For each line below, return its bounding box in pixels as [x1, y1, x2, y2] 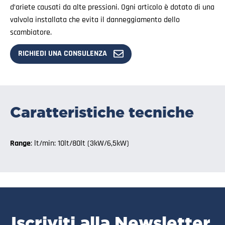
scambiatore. [10, 27, 52, 38]
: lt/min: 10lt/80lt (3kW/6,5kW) [31, 138, 129, 149]
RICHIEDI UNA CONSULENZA [18, 48, 107, 59]
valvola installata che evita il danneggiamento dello [10, 14, 180, 25]
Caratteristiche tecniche [10, 103, 194, 121]
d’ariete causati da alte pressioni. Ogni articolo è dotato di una [10, 2, 214, 13]
